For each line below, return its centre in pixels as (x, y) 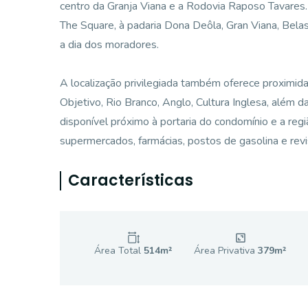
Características (131, 180)
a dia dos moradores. (109, 45)
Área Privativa (226, 251)
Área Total (119, 251)
